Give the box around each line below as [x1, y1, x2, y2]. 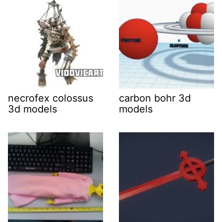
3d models [8, 103, 57, 115]
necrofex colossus [8, 92, 93, 104]
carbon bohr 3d [119, 92, 191, 104]
